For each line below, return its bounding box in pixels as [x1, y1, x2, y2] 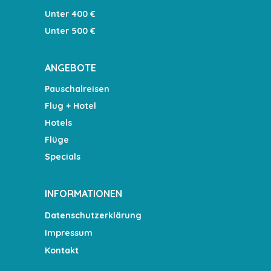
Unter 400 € [45, 8, 96, 20]
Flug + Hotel [45, 100, 96, 112]
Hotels [45, 117, 72, 129]
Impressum [45, 227, 93, 239]
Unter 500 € [45, 25, 96, 37]
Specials [45, 151, 80, 163]
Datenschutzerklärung [45, 210, 142, 221]
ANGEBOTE [45, 62, 96, 74]
